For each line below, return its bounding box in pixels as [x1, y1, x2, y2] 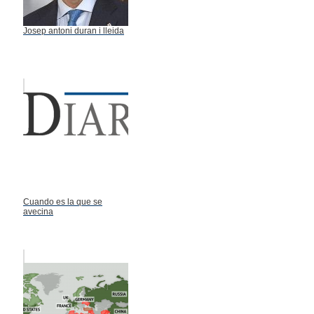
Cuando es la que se [23, 196, 102, 207]
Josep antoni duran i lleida [23, 25, 124, 36]
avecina [23, 206, 53, 217]
